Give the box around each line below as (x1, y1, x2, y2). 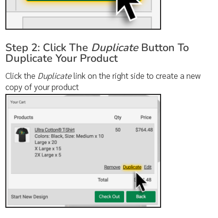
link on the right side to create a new (73, 70, 200, 81)
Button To (138, 40, 189, 55)
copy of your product (5, 81, 79, 92)
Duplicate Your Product (5, 51, 118, 66)
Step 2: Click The (5, 40, 91, 55)
